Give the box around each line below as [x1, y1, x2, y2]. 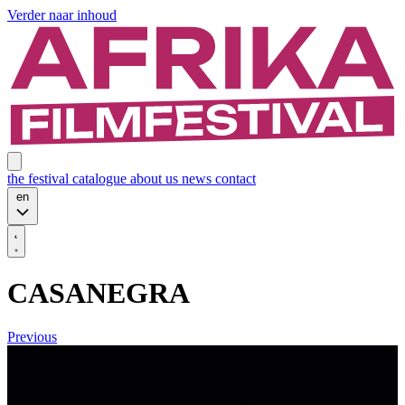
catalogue [72, 170, 130, 186]
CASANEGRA [7, 276, 190, 309]
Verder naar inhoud [7, 7, 117, 23]
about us [130, 170, 182, 186]
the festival [7, 170, 72, 186]
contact [215, 170, 256, 186]
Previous [7, 329, 57, 345]
